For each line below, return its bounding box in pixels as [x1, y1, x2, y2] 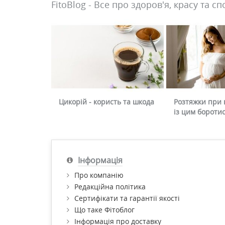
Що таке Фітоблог [74, 205, 135, 215]
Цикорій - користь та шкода [59, 97, 154, 107]
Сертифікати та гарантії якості [74, 193, 180, 203]
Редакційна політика [74, 182, 146, 192]
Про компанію [74, 170, 124, 180]
